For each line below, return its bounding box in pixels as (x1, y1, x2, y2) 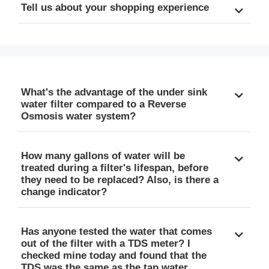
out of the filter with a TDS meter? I (21, 237, 190, 249)
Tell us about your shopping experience (21, 1, 209, 13)
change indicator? (21, 186, 107, 198)
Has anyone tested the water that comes (21, 225, 212, 237)
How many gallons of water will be (21, 150, 185, 162)
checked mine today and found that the (21, 249, 207, 261)
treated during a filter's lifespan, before (21, 162, 208, 174)
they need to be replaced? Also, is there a (21, 174, 219, 186)
